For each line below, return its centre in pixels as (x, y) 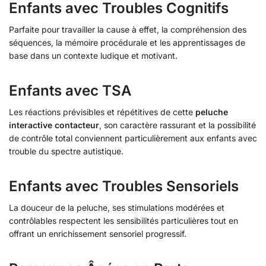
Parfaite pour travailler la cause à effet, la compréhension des (128, 30)
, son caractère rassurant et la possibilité (178, 125)
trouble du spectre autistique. (66, 151)
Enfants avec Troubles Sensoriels (124, 186)
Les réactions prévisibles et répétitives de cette (102, 112)
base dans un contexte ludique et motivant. (93, 56)
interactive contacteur (54, 125)
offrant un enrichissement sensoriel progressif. (98, 234)
